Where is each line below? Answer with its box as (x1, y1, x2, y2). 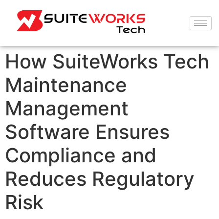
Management (5, 96, 129, 120)
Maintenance (5, 73, 127, 97)
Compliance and (5, 143, 156, 167)
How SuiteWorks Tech (5, 49, 209, 73)
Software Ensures (5, 120, 170, 144)
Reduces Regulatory (5, 167, 195, 191)
